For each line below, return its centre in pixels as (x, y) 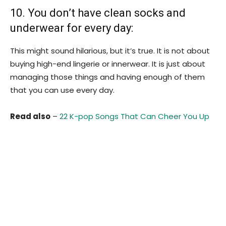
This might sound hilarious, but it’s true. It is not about (110, 50)
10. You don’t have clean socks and (98, 13)
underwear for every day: (72, 28)
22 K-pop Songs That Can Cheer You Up (134, 116)
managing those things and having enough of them (107, 77)
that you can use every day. (62, 90)
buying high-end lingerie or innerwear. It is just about (108, 64)
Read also (30, 116)
